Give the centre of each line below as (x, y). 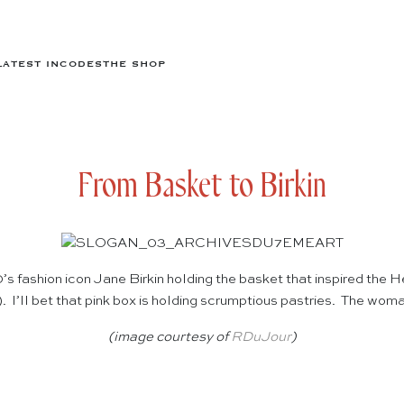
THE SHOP (134, 64)
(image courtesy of (169, 337)
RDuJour (261, 337)
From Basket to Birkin (202, 187)
